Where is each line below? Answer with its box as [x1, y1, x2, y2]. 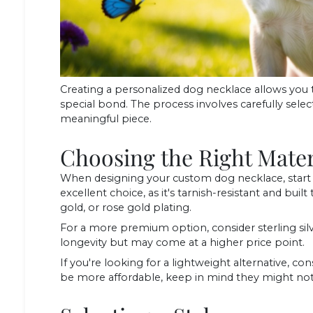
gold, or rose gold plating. [60, 201, 191, 214]
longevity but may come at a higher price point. [60, 235, 305, 249]
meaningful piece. [60, 112, 152, 125]
